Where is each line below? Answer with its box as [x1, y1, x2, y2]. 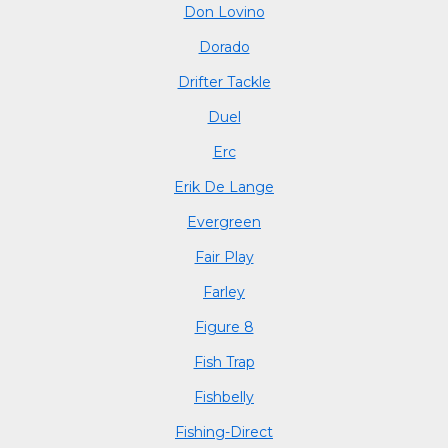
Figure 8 [194, 317, 254, 336]
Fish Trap [193, 352, 255, 371]
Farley [203, 282, 245, 301]
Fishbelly [194, 387, 254, 406]
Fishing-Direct [175, 422, 273, 441]
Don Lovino [183, 2, 265, 21]
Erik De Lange [174, 177, 274, 196]
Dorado [198, 37, 250, 56]
